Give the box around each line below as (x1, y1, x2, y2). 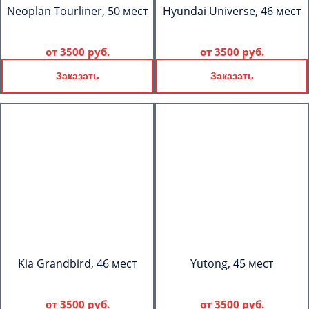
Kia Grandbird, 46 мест (18, 256, 137, 271)
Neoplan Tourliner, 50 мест (7, 3, 148, 19)
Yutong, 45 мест (190, 256, 273, 271)
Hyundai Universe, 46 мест (163, 3, 301, 19)
